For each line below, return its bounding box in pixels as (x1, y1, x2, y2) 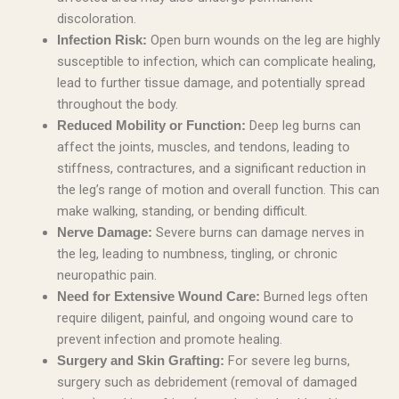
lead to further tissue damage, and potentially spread (56, 74, 365, 91)
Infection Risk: (56, 32, 147, 47)
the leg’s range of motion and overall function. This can (56, 181, 379, 198)
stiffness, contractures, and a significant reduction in (56, 159, 366, 176)
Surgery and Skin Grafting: (56, 353, 224, 368)
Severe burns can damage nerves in (151, 224, 364, 240)
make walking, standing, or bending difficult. (56, 202, 307, 219)
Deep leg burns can (245, 117, 361, 134)
